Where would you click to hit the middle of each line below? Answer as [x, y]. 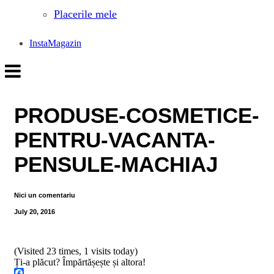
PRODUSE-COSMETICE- [137, 116]
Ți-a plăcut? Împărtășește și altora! [80, 262]
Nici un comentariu [45, 195]
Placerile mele [85, 14]
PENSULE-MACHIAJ [116, 165]
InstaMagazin [55, 43]
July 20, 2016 [35, 211]
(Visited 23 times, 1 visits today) [76, 251]
